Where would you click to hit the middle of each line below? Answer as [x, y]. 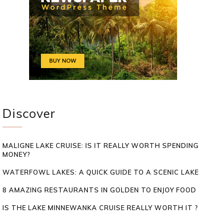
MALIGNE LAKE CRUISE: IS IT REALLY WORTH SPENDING [101, 145]
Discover [29, 113]
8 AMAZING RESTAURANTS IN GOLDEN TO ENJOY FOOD [99, 190]
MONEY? [17, 154]
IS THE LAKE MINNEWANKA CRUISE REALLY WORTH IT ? [100, 207]
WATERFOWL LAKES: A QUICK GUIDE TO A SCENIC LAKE [101, 172]
